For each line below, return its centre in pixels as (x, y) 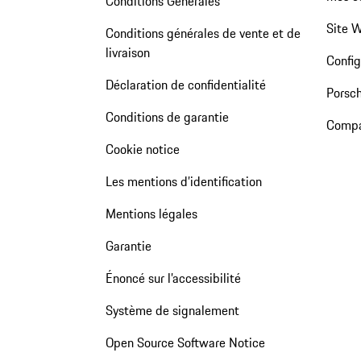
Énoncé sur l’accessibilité (173, 278)
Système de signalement (172, 310)
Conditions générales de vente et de (203, 33)
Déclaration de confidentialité (185, 84)
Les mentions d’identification (183, 181)
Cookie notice (142, 149)
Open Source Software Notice (185, 342)
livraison (127, 52)
